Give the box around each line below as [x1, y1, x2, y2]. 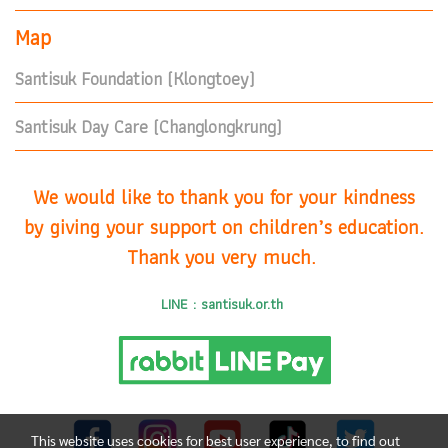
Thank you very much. [127, 241, 321, 273]
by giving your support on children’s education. [24, 211, 424, 243]
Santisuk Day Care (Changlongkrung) [15, 112, 282, 141]
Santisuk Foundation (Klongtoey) [15, 64, 255, 93]
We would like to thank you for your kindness [33, 181, 415, 213]
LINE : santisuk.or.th [161, 292, 287, 316]
